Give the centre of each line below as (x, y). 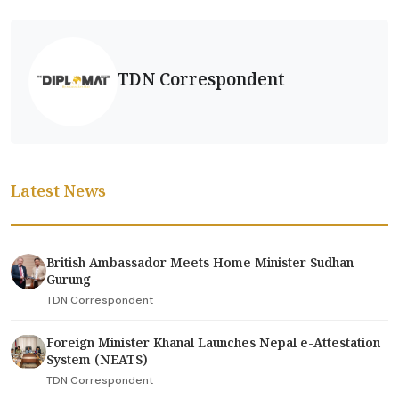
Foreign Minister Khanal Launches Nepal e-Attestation (213, 342)
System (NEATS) (97, 359)
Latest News (58, 191)
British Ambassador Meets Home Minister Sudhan (200, 262)
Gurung (69, 279)
